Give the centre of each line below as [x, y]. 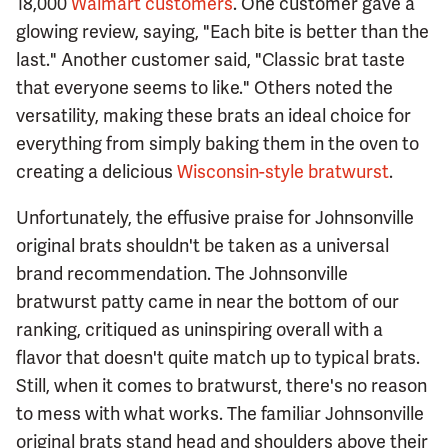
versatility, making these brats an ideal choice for [213, 116]
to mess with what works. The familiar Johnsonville [220, 414]
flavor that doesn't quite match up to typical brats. [218, 358]
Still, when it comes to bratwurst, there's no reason [221, 386]
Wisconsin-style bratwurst [283, 172]
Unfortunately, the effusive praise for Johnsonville [215, 218]
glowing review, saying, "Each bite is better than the [222, 32]
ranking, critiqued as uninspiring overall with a [199, 330]
